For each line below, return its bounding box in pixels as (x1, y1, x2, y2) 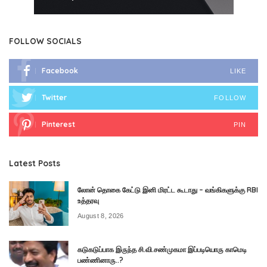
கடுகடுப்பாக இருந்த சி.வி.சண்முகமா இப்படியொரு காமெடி (77, 245, 247, 254)
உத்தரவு (77, 196, 99, 206)
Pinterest (42, 120, 75, 129)
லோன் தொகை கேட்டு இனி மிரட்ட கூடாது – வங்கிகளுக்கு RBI (77, 185, 258, 195)
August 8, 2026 (77, 212, 124, 219)
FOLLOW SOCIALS (9, 36, 82, 46)
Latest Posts (9, 158, 60, 169)
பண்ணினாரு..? (77, 256, 123, 265)
